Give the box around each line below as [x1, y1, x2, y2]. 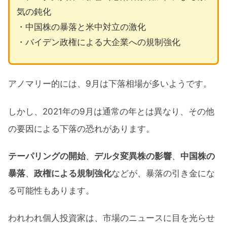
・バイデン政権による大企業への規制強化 [16, 36, 180, 47]
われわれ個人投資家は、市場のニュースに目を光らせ [8, 213, 215, 223]
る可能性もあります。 [8, 185, 94, 196]
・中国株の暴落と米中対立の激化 [16, 21, 146, 32]
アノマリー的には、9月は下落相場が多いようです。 [8, 79, 212, 89]
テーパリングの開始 [8, 150, 86, 161]
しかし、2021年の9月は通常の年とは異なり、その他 [8, 106, 214, 117]
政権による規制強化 [34, 168, 111, 178]
